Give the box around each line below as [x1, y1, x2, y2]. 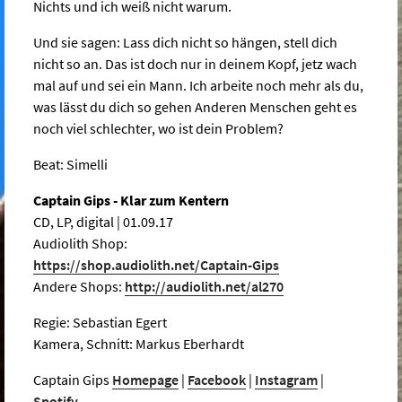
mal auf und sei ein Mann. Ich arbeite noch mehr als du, [33, 75, 363, 94]
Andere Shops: [33, 276, 125, 295]
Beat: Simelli [33, 154, 108, 173]
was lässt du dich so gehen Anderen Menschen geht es [33, 97, 357, 116]
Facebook [188, 370, 246, 389]
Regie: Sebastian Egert [33, 312, 167, 331]
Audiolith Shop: [33, 233, 127, 252]
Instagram [255, 370, 318, 389]
